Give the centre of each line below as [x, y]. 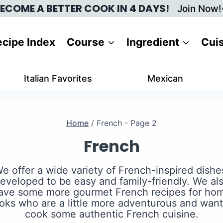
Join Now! [199, 9]
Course [85, 42]
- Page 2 [139, 123]
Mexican [165, 78]
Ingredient [153, 42]
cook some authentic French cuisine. [111, 214]
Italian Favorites [58, 78]
